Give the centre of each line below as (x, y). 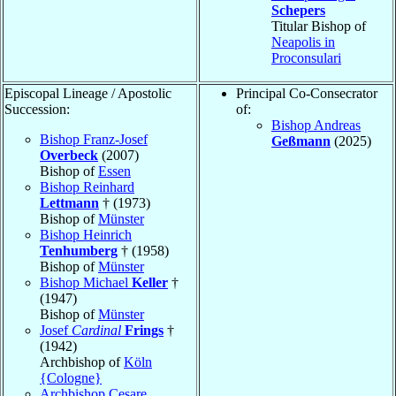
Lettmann (69, 203)
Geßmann (301, 141)
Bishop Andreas (316, 126)
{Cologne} (71, 378)
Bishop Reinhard (87, 187)
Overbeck (69, 156)
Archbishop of (82, 362)
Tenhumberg (79, 251)
